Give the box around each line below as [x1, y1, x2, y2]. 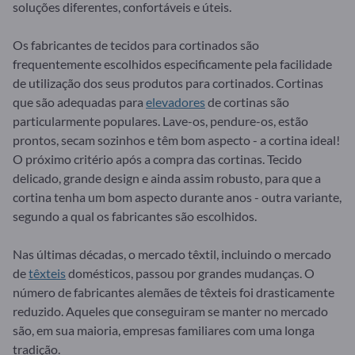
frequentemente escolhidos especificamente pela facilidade [13, 55, 332, 71]
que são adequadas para [13, 94, 146, 109]
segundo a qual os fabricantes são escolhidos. [13, 208, 257, 223]
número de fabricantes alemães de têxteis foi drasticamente [13, 284, 334, 300]
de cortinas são [205, 94, 289, 109]
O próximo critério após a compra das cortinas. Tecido [13, 151, 302, 166]
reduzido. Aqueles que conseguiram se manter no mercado [13, 303, 328, 319]
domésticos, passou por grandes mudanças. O [66, 265, 315, 281]
